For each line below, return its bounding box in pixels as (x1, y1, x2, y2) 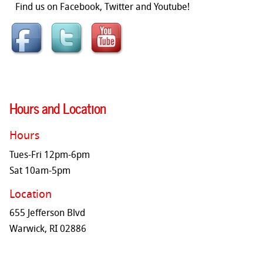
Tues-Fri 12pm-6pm (9, 150, 90, 160)
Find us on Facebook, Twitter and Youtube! (15, 3, 190, 13)
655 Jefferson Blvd (9, 209, 85, 219)
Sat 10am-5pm (9, 166, 70, 176)
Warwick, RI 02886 (9, 225, 86, 235)
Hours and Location (9, 97, 106, 117)
